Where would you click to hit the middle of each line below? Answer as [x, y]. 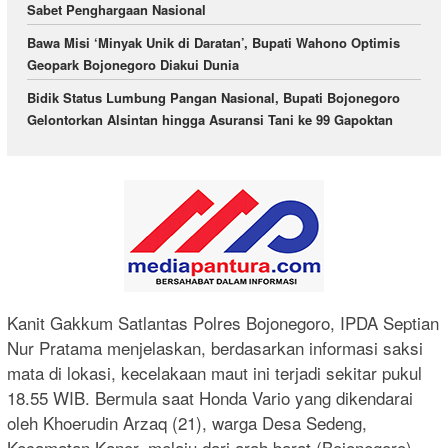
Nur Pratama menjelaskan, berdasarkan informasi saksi [215, 347]
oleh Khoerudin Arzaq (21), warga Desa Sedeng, [187, 422]
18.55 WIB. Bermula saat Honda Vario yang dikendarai [210, 397]
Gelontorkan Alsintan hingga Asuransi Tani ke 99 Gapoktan [210, 120]
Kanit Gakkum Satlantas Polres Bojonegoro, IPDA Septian [223, 322]
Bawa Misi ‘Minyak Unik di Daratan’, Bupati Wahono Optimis [213, 43]
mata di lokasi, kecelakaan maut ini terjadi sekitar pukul [214, 372]
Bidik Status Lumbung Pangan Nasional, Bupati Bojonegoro [213, 98]
